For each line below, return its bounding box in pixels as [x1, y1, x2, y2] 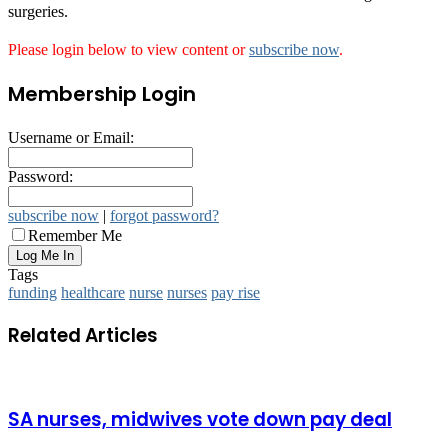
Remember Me [28, 226, 122, 244]
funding [8, 283, 57, 301]
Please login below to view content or [8, 40, 249, 58]
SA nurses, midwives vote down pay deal [8, 405, 392, 433]
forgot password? [110, 206, 219, 224]
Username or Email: [8, 128, 134, 146]
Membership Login [8, 79, 196, 108]
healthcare [61, 283, 125, 301]
